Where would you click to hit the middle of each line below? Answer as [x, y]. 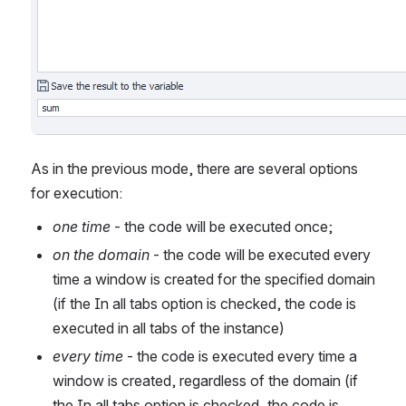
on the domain [101, 254]
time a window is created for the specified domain [214, 279]
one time [82, 226]
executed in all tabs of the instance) [169, 328]
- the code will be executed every [260, 254]
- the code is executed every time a [240, 356]
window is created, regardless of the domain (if [205, 380]
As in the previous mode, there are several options [194, 168]
